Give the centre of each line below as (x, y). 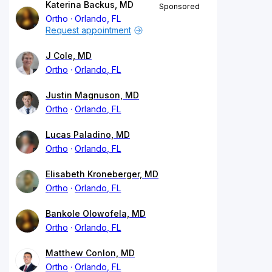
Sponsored (179, 6)
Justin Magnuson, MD (92, 95)
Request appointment (88, 30)
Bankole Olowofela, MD (96, 213)
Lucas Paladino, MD (88, 134)
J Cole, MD (69, 55)
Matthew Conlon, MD (90, 253)
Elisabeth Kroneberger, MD (102, 174)
